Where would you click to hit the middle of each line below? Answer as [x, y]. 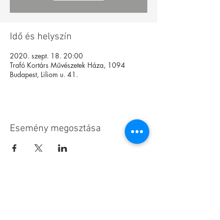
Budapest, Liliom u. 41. [44, 74]
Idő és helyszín [41, 37]
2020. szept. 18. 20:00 [46, 56]
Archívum [79, 207]
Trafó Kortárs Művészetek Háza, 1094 [68, 65]
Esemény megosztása [55, 129]
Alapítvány [79, 190]
